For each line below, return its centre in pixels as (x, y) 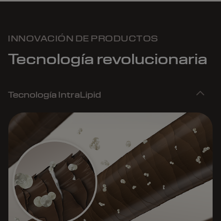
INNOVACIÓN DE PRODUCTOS (83, 38)
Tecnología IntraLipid (55, 95)
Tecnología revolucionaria (108, 59)
